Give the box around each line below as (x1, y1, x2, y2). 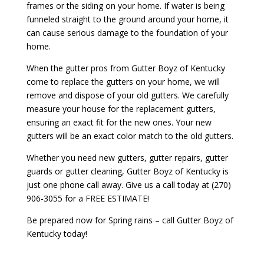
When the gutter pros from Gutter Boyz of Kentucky (26, 62, 225, 74)
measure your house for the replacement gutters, (26, 103, 216, 114)
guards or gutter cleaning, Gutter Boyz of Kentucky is (26, 165, 229, 177)
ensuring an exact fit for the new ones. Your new (26, 116, 212, 128)
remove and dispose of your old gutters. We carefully (26, 89, 229, 101)
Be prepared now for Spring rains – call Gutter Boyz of (26, 214, 233, 226)
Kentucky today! (26, 227, 87, 239)
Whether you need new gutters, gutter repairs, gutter (26, 151, 228, 163)
